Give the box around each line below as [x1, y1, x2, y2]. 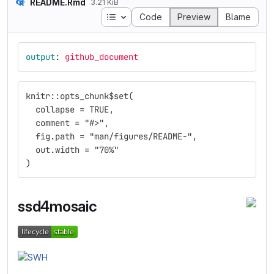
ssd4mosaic [18, 198, 100, 215]
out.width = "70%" [26, 144, 119, 155]
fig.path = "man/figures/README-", [26, 131, 197, 142]
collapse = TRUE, [26, 104, 114, 115]
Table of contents [116, 11, 188, 21]
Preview [177, 12, 210, 22]
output [26, 51, 55, 62]
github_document [65, 51, 138, 62]
